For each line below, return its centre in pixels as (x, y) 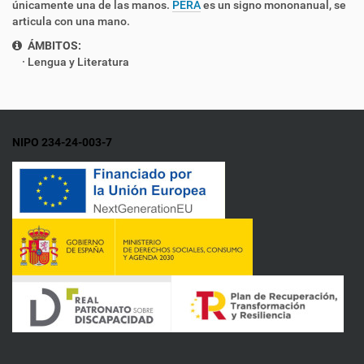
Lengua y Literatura (78, 62)
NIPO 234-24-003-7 (62, 142)
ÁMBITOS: (53, 45)
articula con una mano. (71, 21)
